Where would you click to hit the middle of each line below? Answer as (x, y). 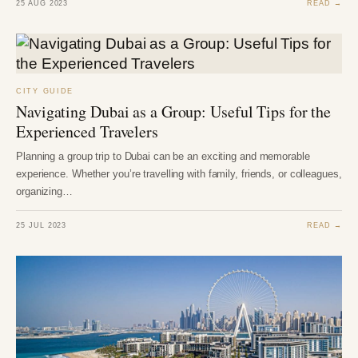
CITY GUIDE (45, 91)
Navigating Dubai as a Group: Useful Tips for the (174, 112)
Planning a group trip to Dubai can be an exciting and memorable (163, 157)
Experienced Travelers (87, 132)
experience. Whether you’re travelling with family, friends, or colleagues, (179, 174)
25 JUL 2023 (42, 225)
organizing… (44, 192)
